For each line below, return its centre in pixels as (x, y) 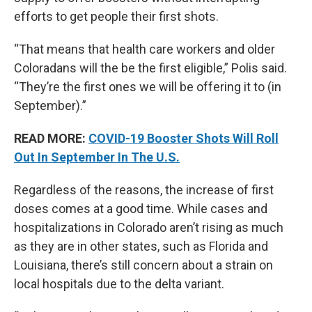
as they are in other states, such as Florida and (141, 247)
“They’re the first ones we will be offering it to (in (148, 87)
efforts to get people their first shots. (116, 17)
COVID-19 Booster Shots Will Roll (184, 139)
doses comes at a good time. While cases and (141, 209)
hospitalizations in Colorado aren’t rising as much (149, 228)
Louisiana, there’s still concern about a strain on (143, 265)
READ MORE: (50, 139)
